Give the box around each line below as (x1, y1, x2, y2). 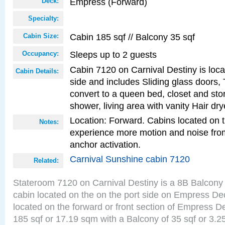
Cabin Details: (16, 67, 59, 75)
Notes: (39, 118, 59, 126)
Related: (34, 157, 59, 164)
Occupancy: (22, 50, 59, 57)
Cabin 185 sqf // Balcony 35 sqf (70, 32, 195, 42)
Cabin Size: (23, 32, 59, 40)
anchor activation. (70, 139, 141, 150)
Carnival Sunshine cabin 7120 (70, 154, 190, 164)
